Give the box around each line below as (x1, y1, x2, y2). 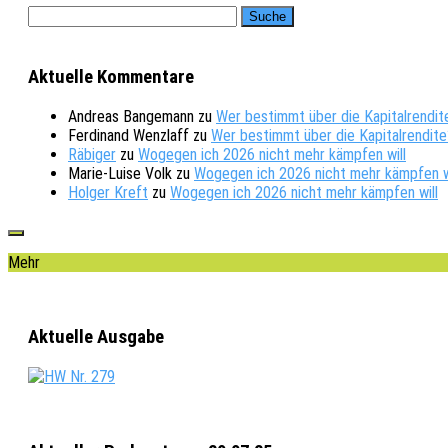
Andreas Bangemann (68, 106, 194, 126)
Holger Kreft (68, 182, 148, 202)
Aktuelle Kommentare (28, 65, 194, 88)
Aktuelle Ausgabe (28, 326, 164, 349)
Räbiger (68, 144, 116, 164)
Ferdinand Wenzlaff (68, 125, 189, 145)
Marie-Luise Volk (68, 163, 172, 183)
